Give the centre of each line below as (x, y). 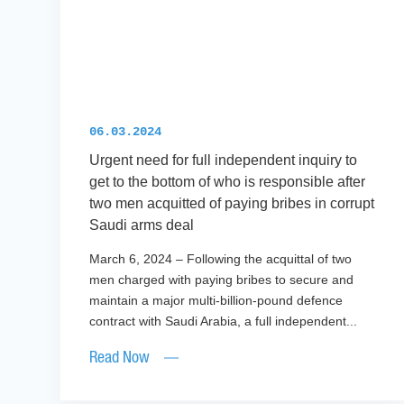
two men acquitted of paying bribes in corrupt (232, 204)
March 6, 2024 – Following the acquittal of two (221, 259)
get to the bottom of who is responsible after (228, 182)
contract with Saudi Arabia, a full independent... (224, 321)
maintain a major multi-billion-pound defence (216, 301)
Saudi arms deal (144, 225)
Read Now (120, 358)
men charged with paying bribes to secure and (222, 280)
